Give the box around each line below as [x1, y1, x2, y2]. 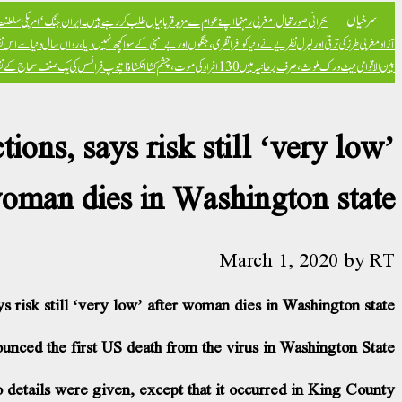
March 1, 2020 [220, 243, 338, 275]
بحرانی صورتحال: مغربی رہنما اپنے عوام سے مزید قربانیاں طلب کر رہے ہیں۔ [82, 9, 328, 31]
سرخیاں [346, 5, 377, 31]
